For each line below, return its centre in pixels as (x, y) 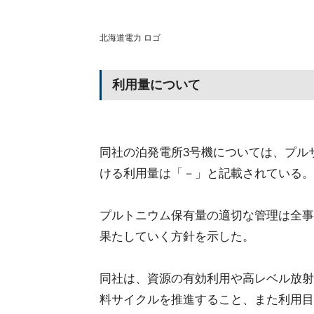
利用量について (156, 85)
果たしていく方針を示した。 (177, 237)
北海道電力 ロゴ (130, 38)
